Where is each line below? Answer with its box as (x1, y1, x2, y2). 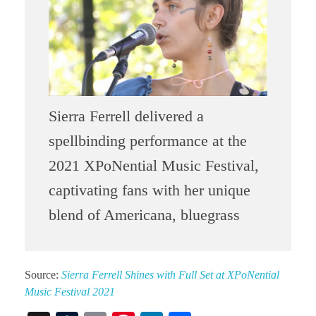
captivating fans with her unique (48, 181, 250, 200)
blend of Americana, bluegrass (48, 206, 240, 224)
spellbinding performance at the (48, 132, 247, 150)
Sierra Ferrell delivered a (48, 107, 204, 126)
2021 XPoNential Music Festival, (48, 157, 259, 175)
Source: (25, 269, 61, 281)
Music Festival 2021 (25, 286, 115, 298)
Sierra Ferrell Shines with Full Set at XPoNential (61, 269, 279, 281)
